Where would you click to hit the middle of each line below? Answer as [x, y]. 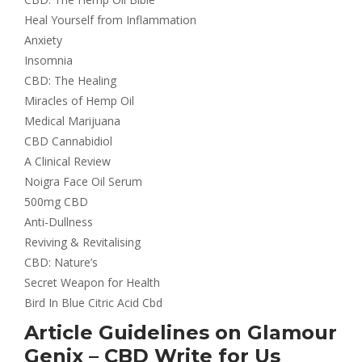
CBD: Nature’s [61, 262]
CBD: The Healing [70, 80]
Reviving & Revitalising [82, 242]
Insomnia [48, 60]
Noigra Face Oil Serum [83, 181]
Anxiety [43, 40]
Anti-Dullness [59, 221]
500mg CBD [56, 201]
